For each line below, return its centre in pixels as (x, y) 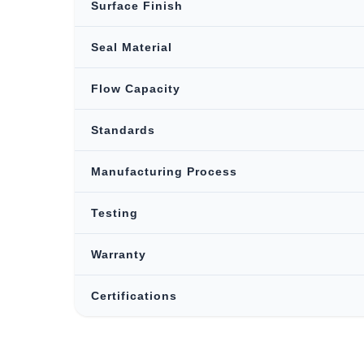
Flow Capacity (136, 89)
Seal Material (132, 47)
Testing (115, 213)
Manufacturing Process (164, 171)
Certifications (134, 296)
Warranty (119, 254)
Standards (123, 130)
